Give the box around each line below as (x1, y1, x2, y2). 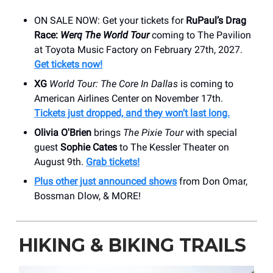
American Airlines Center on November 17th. (34, 92, 223, 104)
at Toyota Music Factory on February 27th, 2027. (34, 43, 243, 55)
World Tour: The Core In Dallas (49, 77, 178, 90)
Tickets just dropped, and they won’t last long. (34, 107, 230, 119)
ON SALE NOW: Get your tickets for (34, 14, 186, 26)
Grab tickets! (86, 155, 140, 168)
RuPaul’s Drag (186, 14, 246, 26)
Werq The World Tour (60, 29, 149, 41)
